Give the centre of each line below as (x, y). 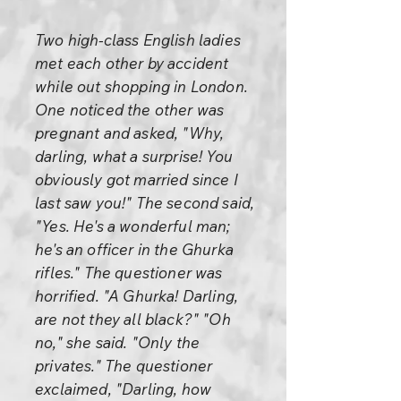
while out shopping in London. (141, 86)
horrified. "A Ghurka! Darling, (137, 296)
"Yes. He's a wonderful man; (133, 226)
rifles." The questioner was (129, 273)
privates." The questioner (124, 366)
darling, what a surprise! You (134, 156)
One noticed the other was (130, 110)
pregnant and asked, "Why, (130, 133)
